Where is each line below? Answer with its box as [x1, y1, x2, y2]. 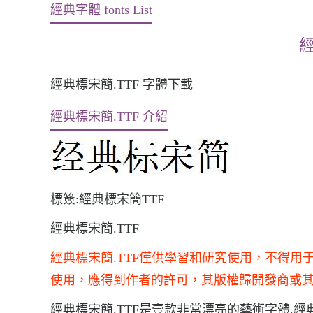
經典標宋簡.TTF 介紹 [50, 110, 168, 124]
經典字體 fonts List [50, 3, 152, 17]
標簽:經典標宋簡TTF [50, 192, 164, 206]
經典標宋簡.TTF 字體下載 [50, 78, 193, 92]
